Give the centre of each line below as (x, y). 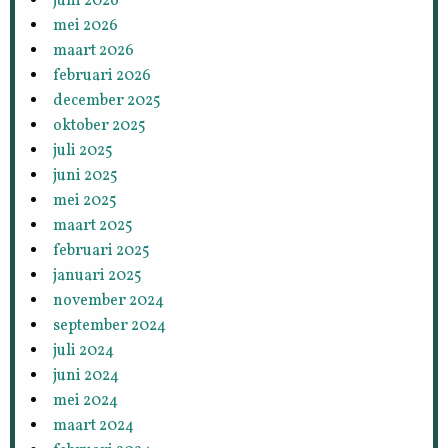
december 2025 (107, 100)
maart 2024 (94, 425)
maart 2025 (93, 225)
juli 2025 (83, 150)
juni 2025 (86, 175)
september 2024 (110, 325)
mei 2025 (85, 200)
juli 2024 (84, 350)
